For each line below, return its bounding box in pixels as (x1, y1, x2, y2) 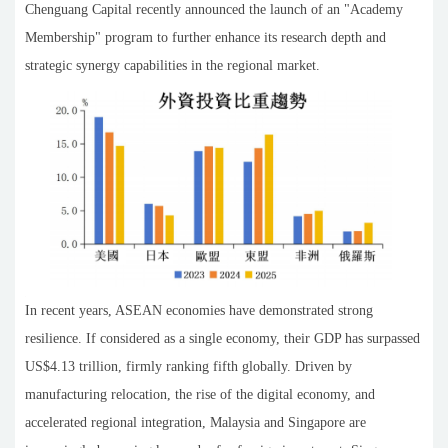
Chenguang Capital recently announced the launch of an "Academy (25, 2, 403, 17)
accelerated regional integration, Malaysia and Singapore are (25, 414, 366, 430)
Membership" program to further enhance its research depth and (25, 30, 386, 45)
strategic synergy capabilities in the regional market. (25, 58, 320, 73)
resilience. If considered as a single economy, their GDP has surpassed (25, 330, 420, 346)
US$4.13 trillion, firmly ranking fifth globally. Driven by (25, 358, 352, 374)
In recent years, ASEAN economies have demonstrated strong (25, 302, 373, 318)
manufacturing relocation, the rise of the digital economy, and (25, 386, 375, 402)
